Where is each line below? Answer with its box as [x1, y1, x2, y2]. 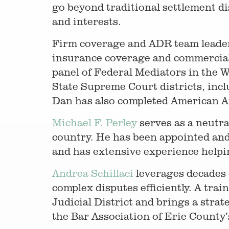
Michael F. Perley [52, 116, 137, 129]
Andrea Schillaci [52, 167, 133, 179]
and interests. [52, 15, 121, 28]
